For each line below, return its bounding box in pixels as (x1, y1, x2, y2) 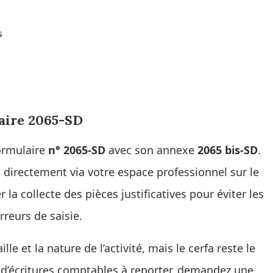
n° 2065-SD (48, 143, 105, 158)
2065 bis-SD (197, 143, 258, 158)
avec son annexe (105, 143, 197, 158)
